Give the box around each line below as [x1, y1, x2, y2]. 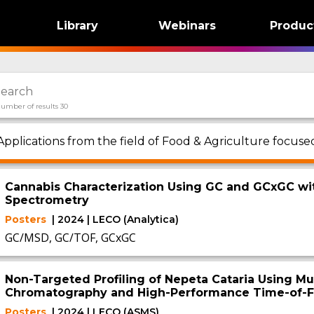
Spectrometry [4, 193, 89, 207]
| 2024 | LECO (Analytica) [51, 213, 179, 226]
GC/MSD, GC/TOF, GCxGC [4, 230, 136, 245]
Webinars [158, 19, 217, 32]
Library [56, 19, 98, 32]
